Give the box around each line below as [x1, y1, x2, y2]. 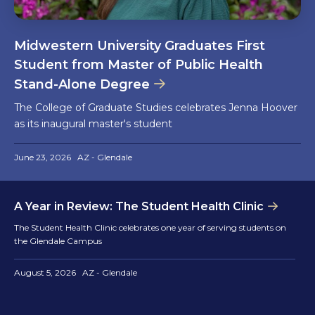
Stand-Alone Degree [14, 76, 150, 92]
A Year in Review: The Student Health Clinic [14, 199, 264, 213]
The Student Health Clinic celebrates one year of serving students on [14, 221, 286, 233]
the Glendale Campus [14, 235, 102, 246]
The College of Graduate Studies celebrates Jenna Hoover [14, 101, 297, 114]
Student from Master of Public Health [14, 56, 263, 72]
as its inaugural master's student [14, 117, 172, 130]
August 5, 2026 [14, 266, 76, 278]
